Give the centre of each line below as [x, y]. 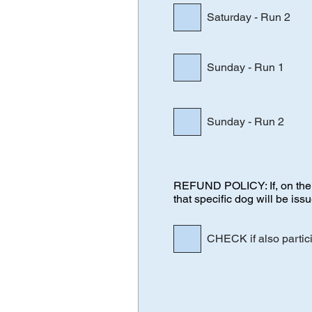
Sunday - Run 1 [245, 67]
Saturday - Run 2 [249, 17]
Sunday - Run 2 [245, 122]
